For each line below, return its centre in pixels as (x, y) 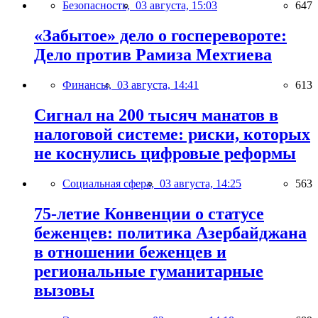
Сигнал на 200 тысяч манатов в (156, 115)
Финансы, (90, 85)
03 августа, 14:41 (158, 85)
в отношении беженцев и (130, 252)
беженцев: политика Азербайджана (170, 233)
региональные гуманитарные (149, 271)
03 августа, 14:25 (201, 184)
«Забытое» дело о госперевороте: (160, 36)
